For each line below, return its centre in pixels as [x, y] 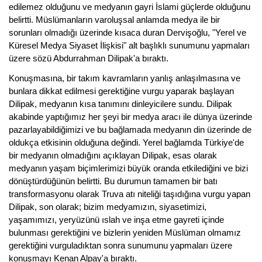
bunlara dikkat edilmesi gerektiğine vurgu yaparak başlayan [121, 91]
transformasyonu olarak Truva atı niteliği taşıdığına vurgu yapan [130, 194]
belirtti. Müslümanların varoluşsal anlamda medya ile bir [114, 20]
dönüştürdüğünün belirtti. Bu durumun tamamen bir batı [113, 181]
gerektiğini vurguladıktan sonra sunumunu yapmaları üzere [120, 245]
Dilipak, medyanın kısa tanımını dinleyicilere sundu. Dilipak [120, 104]
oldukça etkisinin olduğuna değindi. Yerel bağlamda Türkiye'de [126, 142]
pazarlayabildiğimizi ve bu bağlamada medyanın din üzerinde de [130, 130]
